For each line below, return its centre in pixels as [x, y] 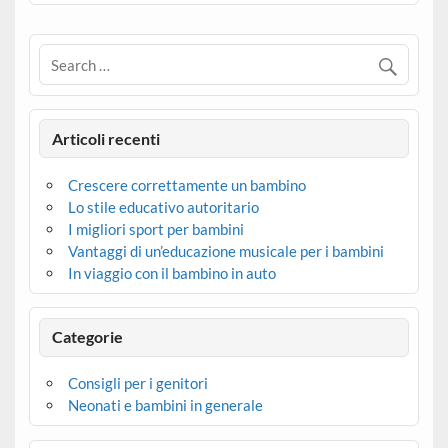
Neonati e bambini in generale [165, 404]
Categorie [88, 337]
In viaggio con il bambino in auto [171, 272]
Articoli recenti [106, 138]
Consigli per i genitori [137, 382]
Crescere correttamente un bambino [186, 184]
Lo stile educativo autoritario [163, 206]
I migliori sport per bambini [155, 228]
